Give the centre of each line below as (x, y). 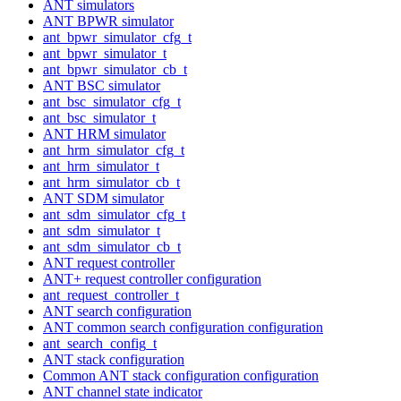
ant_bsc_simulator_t (99, 117)
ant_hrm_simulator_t (101, 166)
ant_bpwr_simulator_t (105, 53)
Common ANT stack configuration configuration (181, 375)
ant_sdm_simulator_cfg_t (114, 214)
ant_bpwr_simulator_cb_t (115, 69)
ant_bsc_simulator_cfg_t (112, 101)
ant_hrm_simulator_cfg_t (114, 149)
